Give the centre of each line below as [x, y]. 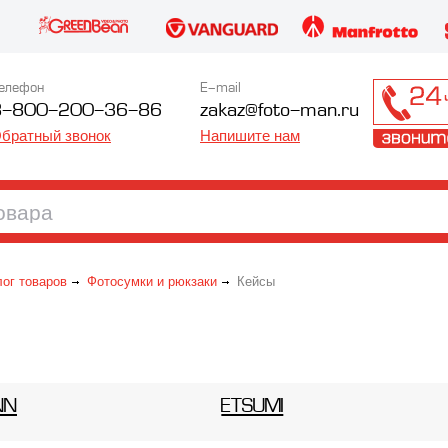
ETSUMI [252, 407]
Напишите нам [250, 135]
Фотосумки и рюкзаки [152, 281]
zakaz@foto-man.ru [279, 111]
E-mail [220, 88]
